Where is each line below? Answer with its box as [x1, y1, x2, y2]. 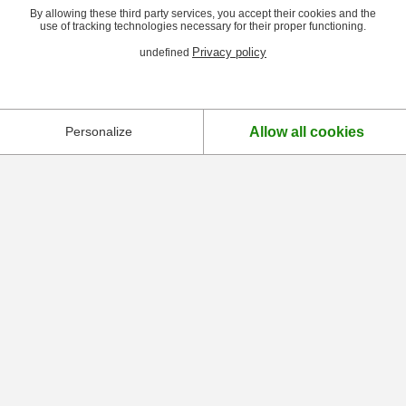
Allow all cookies [249, 123, 365, 140]
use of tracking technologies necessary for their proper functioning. [40, 19, 366, 33]
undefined [140, 45, 192, 59]
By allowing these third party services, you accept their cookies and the [30, 6, 376, 20]
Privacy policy [192, 44, 266, 59]
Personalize [65, 124, 133, 139]
